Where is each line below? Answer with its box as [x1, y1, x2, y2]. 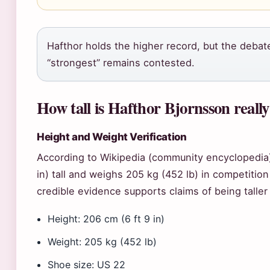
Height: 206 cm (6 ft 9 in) [48, 213, 165, 225]
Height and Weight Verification [37, 131, 187, 143]
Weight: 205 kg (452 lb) [48, 236, 157, 248]
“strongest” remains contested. [47, 57, 195, 69]
